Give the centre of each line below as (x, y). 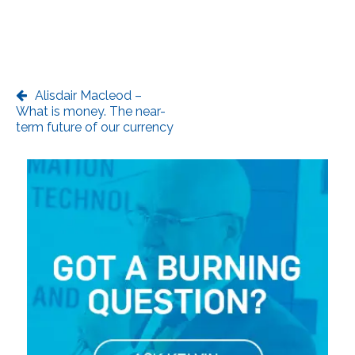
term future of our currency (95, 127)
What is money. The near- (91, 111)
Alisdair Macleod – (88, 95)
